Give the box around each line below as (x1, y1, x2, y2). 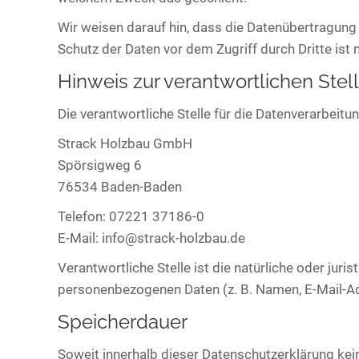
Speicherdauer (58, 310, 188, 333)
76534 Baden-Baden (58, 179, 182, 195)
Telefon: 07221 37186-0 (58, 208, 204, 224)
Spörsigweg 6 (58, 157, 142, 173)
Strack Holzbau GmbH (58, 135, 192, 151)
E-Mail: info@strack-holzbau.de (58, 230, 245, 246)
